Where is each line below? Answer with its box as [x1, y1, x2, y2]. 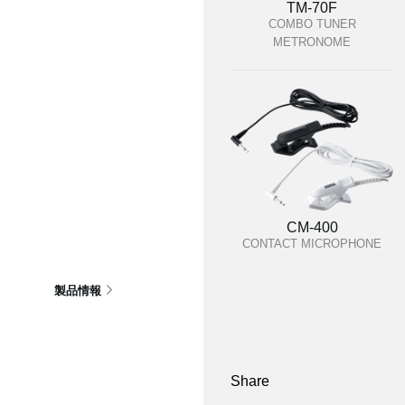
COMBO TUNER [268, 17, 356, 31]
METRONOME [273, 35, 351, 49]
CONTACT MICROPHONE [242, 237, 381, 250]
